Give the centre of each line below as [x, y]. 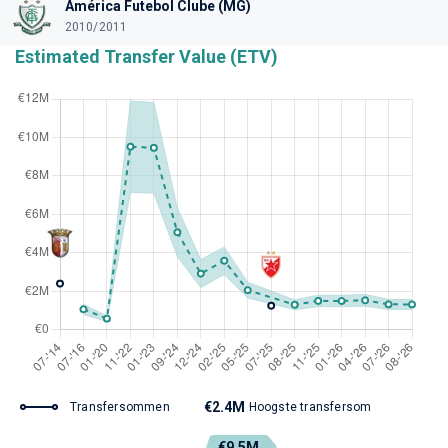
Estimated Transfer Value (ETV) [146, 56]
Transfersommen [120, 406]
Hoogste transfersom [310, 406]
